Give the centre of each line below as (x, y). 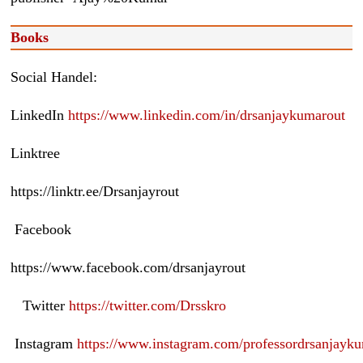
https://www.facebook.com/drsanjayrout (128, 268)
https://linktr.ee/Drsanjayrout (95, 192)
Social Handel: (54, 77)
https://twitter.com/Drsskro (148, 306)
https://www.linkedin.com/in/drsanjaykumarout (207, 115)
